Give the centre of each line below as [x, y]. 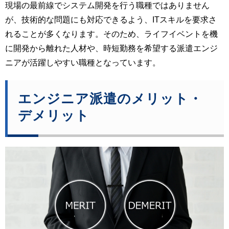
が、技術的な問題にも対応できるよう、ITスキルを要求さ [111, 20]
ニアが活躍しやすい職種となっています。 [83, 63]
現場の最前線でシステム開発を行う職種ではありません [107, 6]
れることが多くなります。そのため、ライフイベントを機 [111, 34]
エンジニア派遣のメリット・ [110, 99]
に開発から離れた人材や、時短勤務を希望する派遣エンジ [111, 49]
